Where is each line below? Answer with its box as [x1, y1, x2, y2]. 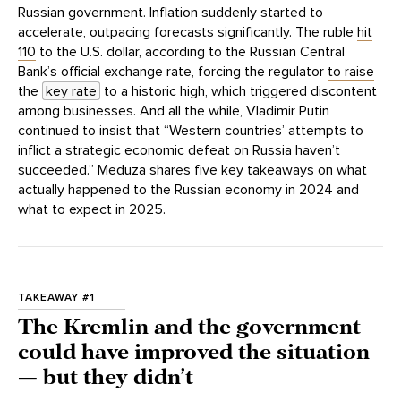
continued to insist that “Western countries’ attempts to [18, 122, 363, 141]
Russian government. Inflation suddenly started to [18, 4, 323, 22]
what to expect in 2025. [18, 200, 166, 219]
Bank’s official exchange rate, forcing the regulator [18, 63, 328, 81]
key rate [46, 82, 97, 101]
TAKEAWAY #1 [18, 291, 95, 304]
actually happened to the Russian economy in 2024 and [18, 181, 359, 200]
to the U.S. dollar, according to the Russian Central [36, 43, 345, 62]
